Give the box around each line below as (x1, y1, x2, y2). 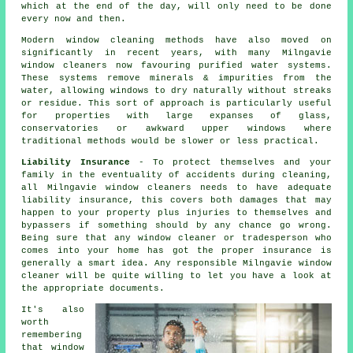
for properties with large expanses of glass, (21, 110, 332, 121)
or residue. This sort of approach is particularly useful (21, 98, 332, 108)
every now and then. (21, 13, 127, 24)
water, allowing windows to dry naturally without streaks (21, 85, 332, 95)
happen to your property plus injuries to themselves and (21, 207, 332, 217)
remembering (21, 329, 83, 340)
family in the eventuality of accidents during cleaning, (21, 169, 332, 180)
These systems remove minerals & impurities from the (21, 72, 332, 83)
